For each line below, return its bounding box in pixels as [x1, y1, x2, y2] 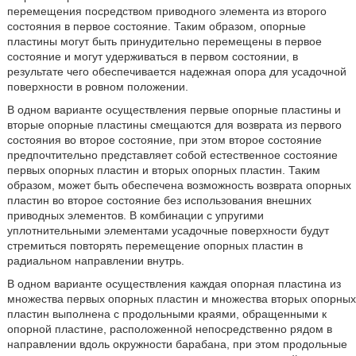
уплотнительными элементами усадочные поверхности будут [6, 224, 329, 237]
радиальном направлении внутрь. [6, 254, 184, 267]
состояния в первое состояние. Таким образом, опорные [6, 20, 306, 33]
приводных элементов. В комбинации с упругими [6, 209, 264, 222]
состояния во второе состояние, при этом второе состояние [6, 133, 322, 146]
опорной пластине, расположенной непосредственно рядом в [6, 323, 332, 335]
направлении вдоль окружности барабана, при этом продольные [6, 338, 347, 350]
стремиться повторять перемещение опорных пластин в [6, 239, 303, 252]
